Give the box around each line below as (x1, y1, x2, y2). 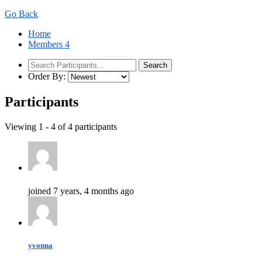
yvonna (28, 241, 53, 250)
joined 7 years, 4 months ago (28, 185, 134, 196)
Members (28, 39, 65, 49)
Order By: (28, 71, 65, 81)
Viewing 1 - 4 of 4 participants (5, 121, 117, 132)
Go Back (5, 8, 38, 19)
